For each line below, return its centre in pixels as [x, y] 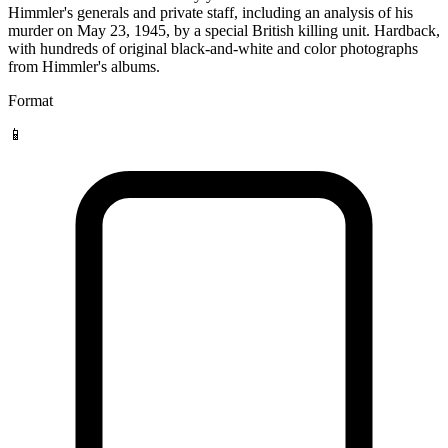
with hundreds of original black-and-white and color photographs [213, 48]
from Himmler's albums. [84, 66]
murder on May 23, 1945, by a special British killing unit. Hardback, [224, 30]
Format [30, 100]
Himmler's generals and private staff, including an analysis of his [210, 12]
